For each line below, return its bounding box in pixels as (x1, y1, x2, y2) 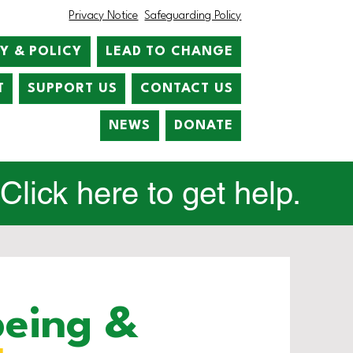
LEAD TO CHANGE (105, 45, 233, 58)
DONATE (174, 119, 233, 132)
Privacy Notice (69, 10, 139, 22)
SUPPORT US (28, 82, 117, 95)
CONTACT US (140, 82, 233, 95)
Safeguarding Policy (144, 10, 242, 22)
